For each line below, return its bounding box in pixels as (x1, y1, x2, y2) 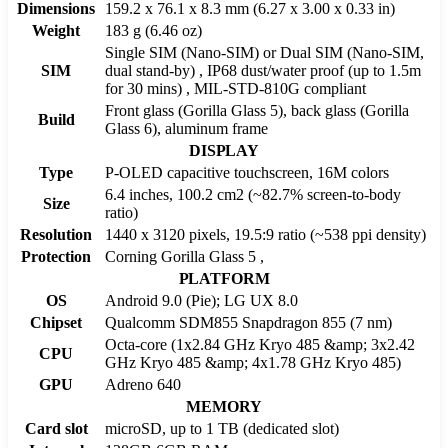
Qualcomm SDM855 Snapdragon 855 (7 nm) (105, 313, 392, 331)
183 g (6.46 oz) (105, 21, 202, 39)
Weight (32, 21, 80, 39)
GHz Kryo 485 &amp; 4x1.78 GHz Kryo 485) (105, 353, 401, 371)
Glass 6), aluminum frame (105, 119, 268, 137)
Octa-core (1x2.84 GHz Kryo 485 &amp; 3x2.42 (105, 335, 415, 353)
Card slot (24, 419, 88, 437)
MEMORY (186, 397, 262, 415)
